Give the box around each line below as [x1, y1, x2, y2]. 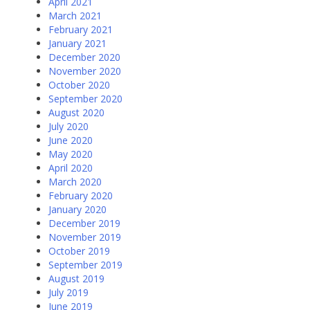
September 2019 [48, 258, 122, 272]
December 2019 [48, 217, 120, 230]
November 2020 [48, 64, 121, 78]
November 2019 [48, 230, 121, 244]
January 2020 [48, 203, 107, 217]
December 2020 [48, 51, 120, 64]
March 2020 [48, 175, 102, 189]
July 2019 [48, 286, 89, 300]
